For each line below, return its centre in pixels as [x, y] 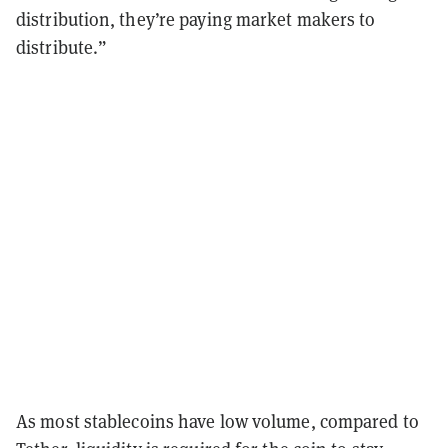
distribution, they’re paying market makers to [196, 19]
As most [50, 421]
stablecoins [128, 421]
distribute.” [62, 47]
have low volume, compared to [296, 421]
